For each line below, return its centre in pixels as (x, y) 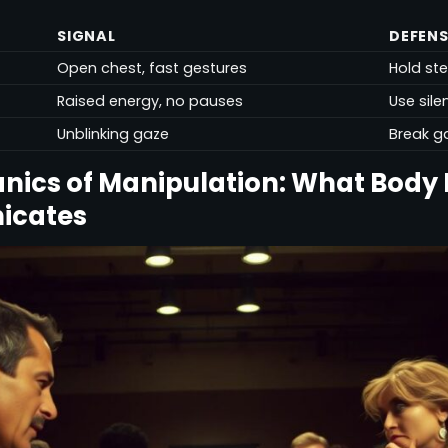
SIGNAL (86, 35)
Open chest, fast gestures (152, 67)
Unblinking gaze (113, 133)
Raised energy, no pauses (150, 100)
